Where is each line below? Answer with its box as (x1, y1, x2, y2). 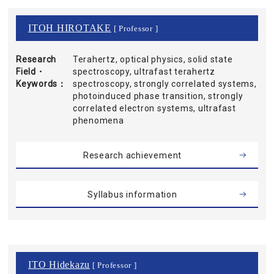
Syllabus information (87, 190, 177, 199)
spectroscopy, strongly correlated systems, (72, 79, 257, 89)
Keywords (16, 79, 58, 89)
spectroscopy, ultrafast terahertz (72, 67, 215, 76)
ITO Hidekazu (28, 259, 91, 270)
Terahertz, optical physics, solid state (72, 54, 233, 64)
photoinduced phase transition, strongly (72, 91, 243, 101)
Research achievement (83, 150, 182, 160)
